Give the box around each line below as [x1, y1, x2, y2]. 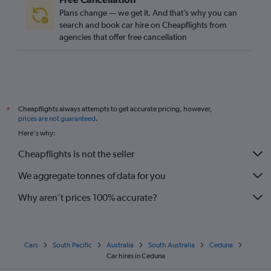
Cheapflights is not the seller [18, 148, 134, 160]
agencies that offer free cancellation [59, 32, 187, 42]
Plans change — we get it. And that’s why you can [59, 8, 237, 18]
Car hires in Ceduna [106, 252, 165, 260]
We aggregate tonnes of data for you [18, 169, 166, 181]
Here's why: [18, 129, 56, 137]
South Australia [148, 241, 195, 249]
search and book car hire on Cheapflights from [59, 20, 226, 30]
